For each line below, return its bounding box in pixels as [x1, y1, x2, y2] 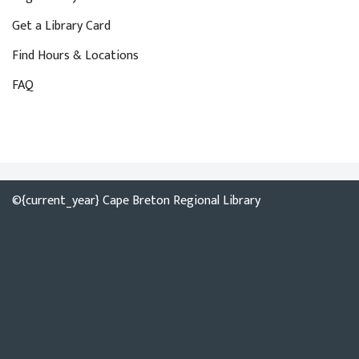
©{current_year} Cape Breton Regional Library [12, 190, 260, 212]
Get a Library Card [12, 15, 111, 37]
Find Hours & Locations [12, 45, 139, 67]
